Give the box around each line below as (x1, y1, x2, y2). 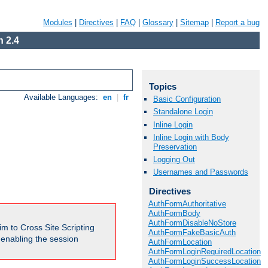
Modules (43, 18, 72, 27)
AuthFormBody (148, 208, 200, 218)
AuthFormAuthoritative (148, 199, 226, 208)
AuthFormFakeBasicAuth (148, 227, 236, 237)
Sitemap (180, 18, 209, 27)
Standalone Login (153, 107, 213, 117)
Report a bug (215, 18, 260, 27)
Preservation (153, 142, 197, 151)
